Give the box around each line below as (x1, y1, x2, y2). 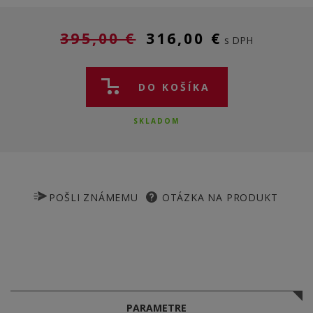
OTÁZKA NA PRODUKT (161, 191, 278, 204)
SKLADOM (133, 116, 180, 126)
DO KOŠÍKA (138, 80, 210, 94)
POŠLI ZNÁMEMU (49, 191, 138, 204)
